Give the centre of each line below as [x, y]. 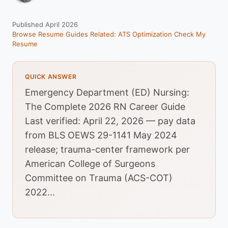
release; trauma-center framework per [107, 149]
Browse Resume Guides [50, 34]
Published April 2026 [45, 24]
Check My [190, 34]
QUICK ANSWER [51, 77]
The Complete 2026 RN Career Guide [105, 107]
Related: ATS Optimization [131, 34]
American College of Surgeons [90, 164]
